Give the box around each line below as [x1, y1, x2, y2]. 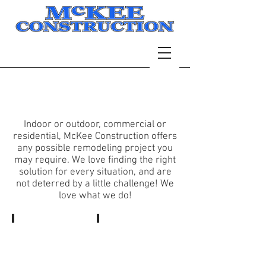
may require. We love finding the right [14, 154, 176, 166]
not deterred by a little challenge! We [16, 178, 174, 190]
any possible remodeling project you [17, 142, 173, 154]
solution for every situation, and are [18, 166, 172, 178]
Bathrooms [19, 227, 52, 237]
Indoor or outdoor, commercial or [24, 119, 166, 131]
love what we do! [58, 190, 132, 202]
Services [58, 93, 132, 110]
